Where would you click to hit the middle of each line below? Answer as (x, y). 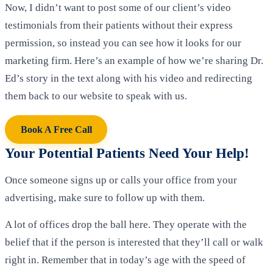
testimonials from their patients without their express (119, 25)
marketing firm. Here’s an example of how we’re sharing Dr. (134, 60)
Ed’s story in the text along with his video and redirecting (129, 78)
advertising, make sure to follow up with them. (105, 197)
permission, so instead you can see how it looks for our (123, 43)
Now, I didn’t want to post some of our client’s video (118, 7)
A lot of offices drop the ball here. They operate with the (126, 225)
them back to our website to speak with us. (96, 96)
